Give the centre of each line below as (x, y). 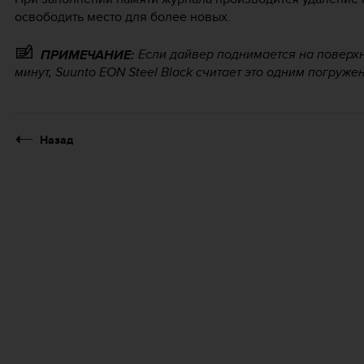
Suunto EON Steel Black (124, 71)
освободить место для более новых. (123, 17)
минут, (35, 71)
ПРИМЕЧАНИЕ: (87, 54)
